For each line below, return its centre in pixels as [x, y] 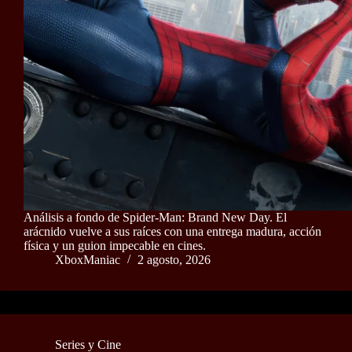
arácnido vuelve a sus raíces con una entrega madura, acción [172, 232]
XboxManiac [88, 260]
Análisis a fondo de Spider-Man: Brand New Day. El [155, 218]
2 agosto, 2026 [174, 260]
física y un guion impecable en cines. [115, 246]
